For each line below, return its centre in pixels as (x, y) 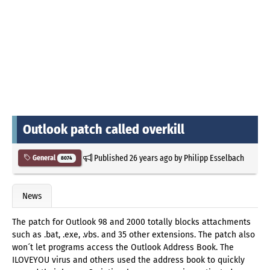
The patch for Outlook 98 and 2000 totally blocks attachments (131, 222)
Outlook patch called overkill (104, 129)
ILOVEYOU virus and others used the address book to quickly (128, 260)
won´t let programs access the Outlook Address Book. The (123, 248)
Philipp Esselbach (214, 158)
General (44, 158)
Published (111, 158)
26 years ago (151, 158)
